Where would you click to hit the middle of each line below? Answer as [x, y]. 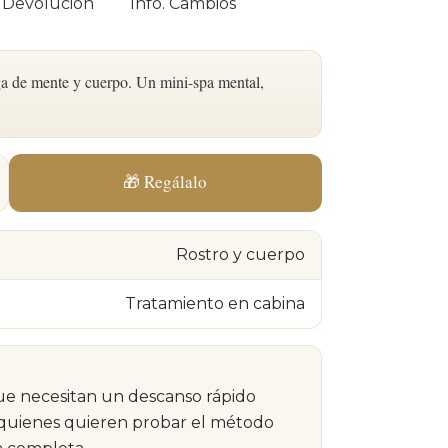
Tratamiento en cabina [215, 303]
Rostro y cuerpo [240, 254]
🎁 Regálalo [165, 181]
